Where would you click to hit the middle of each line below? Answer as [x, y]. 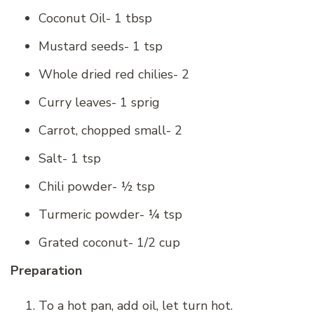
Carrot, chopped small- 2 [110, 130]
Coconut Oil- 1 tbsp [95, 18]
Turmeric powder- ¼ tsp [110, 214]
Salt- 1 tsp [70, 158]
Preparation [46, 270]
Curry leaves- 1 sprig [99, 102]
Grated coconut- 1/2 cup [109, 242]
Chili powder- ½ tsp [97, 186]
